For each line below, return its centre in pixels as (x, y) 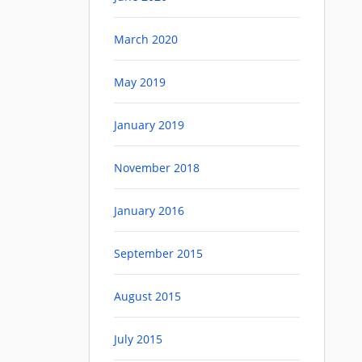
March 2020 (146, 40)
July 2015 (138, 339)
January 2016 (149, 211)
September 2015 (158, 254)
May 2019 (140, 82)
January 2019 (149, 125)
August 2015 (147, 297)
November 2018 (157, 168)
